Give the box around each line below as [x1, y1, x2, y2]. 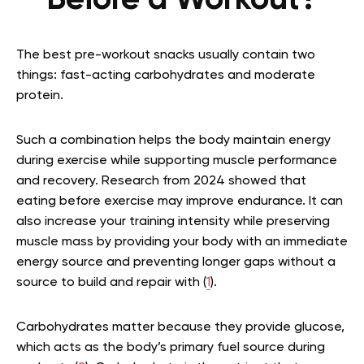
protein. [16, 89, 63, 102]
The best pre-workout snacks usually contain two [16, 49, 315, 62]
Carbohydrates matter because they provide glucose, [16, 321, 344, 334]
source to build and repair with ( [16, 276, 206, 289]
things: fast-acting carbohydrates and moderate [16, 69, 315, 82]
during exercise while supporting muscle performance [16, 154, 337, 167]
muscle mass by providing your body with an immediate [16, 236, 348, 249]
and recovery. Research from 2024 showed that [16, 175, 306, 188]
